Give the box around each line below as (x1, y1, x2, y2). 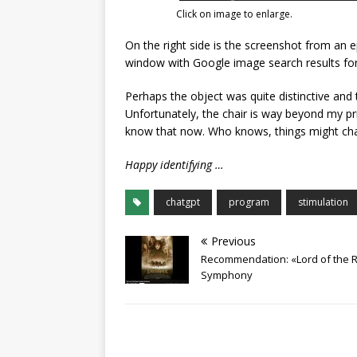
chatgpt (166, 194, 200, 209)
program (229, 194, 269, 209)
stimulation (298, 194, 348, 209)
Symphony (201, 267, 253, 282)
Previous (211, 233, 256, 249)
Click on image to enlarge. (176, 6, 293, 21)
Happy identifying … (125, 156, 224, 172)
